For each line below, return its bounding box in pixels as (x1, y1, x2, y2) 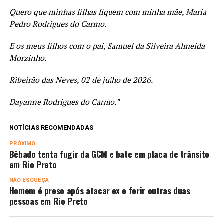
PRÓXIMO (9, 140, 35, 147)
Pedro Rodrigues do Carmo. (9, 18, 106, 30)
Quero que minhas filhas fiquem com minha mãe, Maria (9, 6, 206, 18)
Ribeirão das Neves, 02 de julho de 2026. (9, 74, 153, 86)
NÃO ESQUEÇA (9, 177, 49, 184)
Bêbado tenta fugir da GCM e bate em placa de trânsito (9, 147, 210, 161)
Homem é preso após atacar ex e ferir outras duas (9, 184, 190, 197)
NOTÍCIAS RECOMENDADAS (9, 124, 93, 132)
